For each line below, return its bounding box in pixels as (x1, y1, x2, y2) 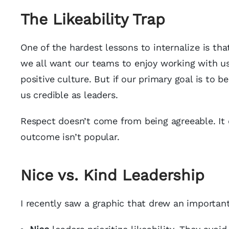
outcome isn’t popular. (20, 131, 120, 142)
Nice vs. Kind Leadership (20, 166, 204, 184)
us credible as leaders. (20, 89, 118, 100)
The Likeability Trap (20, 10, 165, 28)
